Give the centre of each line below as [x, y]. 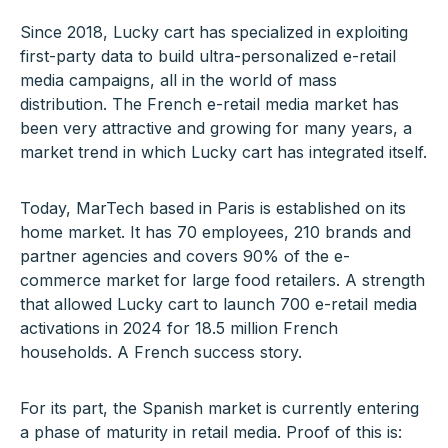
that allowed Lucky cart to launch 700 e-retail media [218, 304]
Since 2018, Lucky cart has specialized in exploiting [213, 32]
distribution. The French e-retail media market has [209, 104]
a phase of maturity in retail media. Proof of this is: [210, 432]
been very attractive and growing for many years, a [215, 128]
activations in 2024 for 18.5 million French [178, 328]
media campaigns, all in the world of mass [178, 80]
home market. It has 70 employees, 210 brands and [215, 232]
